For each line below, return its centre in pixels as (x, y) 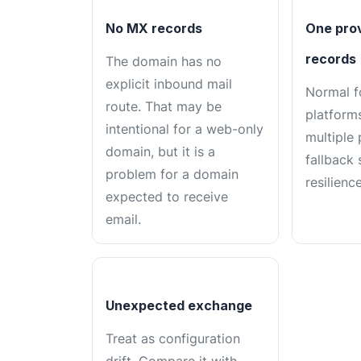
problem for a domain (172, 174)
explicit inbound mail (169, 84)
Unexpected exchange (179, 306)
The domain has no (164, 62)
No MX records (154, 29)
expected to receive (167, 197)
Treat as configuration (173, 339)
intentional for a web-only (185, 129)
